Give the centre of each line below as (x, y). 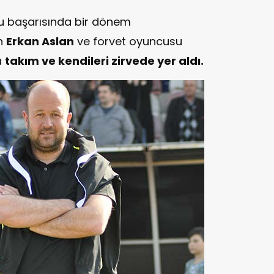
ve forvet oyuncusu (128, 41)
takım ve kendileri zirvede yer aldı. (104, 61)
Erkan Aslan (40, 41)
